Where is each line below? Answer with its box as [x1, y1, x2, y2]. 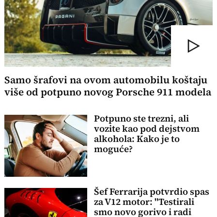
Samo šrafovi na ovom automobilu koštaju [4, 73, 208, 87]
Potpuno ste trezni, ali [93, 112, 189, 124]
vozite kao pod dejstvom [93, 122, 200, 135]
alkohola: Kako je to [93, 132, 180, 145]
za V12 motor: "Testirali [93, 195, 194, 208]
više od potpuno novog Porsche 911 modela [4, 85, 212, 99]
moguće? [93, 142, 133, 155]
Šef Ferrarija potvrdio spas [93, 185, 209, 198]
